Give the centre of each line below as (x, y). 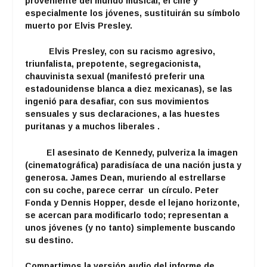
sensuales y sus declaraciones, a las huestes (124, 114)
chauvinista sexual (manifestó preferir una (115, 77)
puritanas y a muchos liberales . (93, 127)
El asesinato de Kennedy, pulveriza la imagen (142, 152)
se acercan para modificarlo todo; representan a (127, 215)
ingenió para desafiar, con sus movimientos (117, 102)
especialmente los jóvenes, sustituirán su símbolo (133, 13)
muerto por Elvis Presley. (81, 26)
